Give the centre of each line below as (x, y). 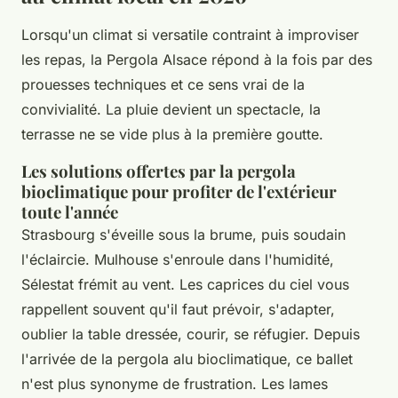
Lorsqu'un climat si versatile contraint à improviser (190, 34)
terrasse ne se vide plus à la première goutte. (172, 134)
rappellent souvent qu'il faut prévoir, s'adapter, (178, 309)
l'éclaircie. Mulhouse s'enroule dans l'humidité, (178, 259)
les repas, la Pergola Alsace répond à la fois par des (197, 59)
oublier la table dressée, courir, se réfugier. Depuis (191, 334)
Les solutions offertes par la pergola (159, 171)
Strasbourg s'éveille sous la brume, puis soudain (183, 234)
